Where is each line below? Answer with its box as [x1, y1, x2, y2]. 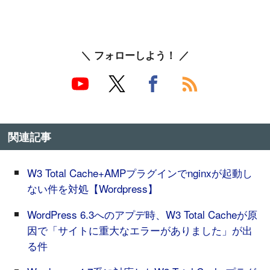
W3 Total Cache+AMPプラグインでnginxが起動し [27, 165, 253, 180]
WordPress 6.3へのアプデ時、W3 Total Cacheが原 [27, 206, 257, 222]
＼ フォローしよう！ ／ [81, 47, 189, 62]
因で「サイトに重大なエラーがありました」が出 [27, 222, 253, 237]
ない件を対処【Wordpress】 [27, 180, 158, 196]
